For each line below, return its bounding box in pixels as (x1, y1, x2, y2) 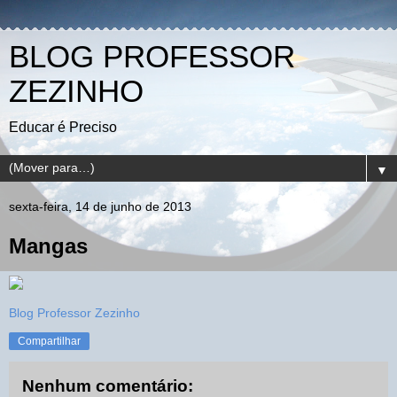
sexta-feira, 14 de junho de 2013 (9, 199, 191, 214)
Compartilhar (18, 334, 81, 347)
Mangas (9, 234, 88, 258)
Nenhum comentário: (22, 376, 193, 395)
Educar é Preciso (9, 120, 117, 135)
